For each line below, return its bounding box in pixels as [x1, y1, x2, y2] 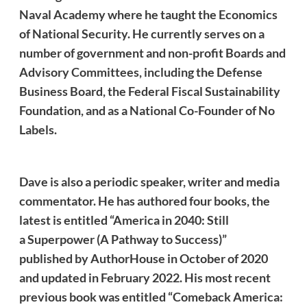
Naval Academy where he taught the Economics [19, 6, 278, 22]
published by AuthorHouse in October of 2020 [19, 250, 268, 266]
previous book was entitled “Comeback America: [19, 288, 283, 304]
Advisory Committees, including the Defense [19, 64, 262, 79]
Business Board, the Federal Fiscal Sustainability [19, 83, 280, 99]
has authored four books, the [116, 193, 270, 208]
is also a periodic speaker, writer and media [47, 173, 280, 189]
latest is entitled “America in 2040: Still [19, 212, 229, 228]
